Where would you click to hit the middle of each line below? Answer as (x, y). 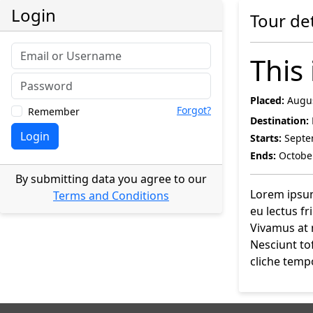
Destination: (279, 121)
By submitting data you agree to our (111, 179)
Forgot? (194, 110)
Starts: (266, 138)
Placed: (267, 100)
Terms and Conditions (111, 196)
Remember (54, 111)
